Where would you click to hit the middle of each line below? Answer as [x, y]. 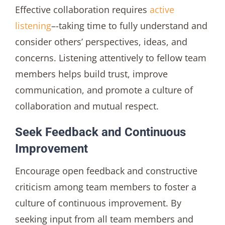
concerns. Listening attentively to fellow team [110, 58]
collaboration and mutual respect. [87, 106]
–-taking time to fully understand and [129, 26]
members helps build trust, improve [91, 74]
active [162, 10]
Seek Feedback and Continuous [100, 132]
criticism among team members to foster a [105, 187]
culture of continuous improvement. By [98, 203]
